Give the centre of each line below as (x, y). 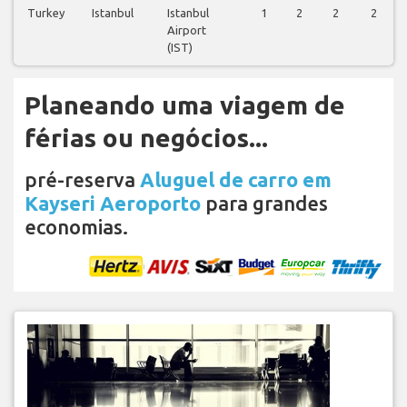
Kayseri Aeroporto (113, 203)
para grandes (264, 203)
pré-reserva (82, 179)
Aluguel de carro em (236, 179)
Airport (187, 30)
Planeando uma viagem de (185, 104)
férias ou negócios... (146, 137)
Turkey (46, 12)
